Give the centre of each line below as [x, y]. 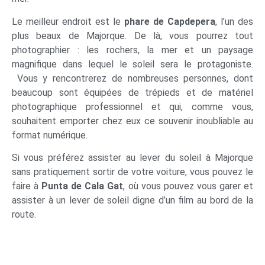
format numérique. [50, 135]
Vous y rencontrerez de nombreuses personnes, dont [132, 78]
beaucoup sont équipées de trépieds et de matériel [132, 92]
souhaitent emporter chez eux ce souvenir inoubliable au [132, 121]
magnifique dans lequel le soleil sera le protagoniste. [132, 64]
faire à [27, 186]
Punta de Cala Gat [83, 186]
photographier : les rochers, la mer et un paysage [132, 50]
